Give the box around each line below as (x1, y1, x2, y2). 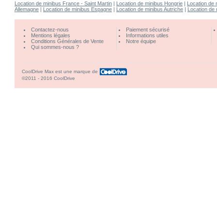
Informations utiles (126, 32, 169, 38)
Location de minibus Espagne (43, 6, 112, 12)
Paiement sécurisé (126, 27, 170, 32)
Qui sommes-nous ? (31, 44, 79, 50)
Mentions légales (31, 32, 70, 38)
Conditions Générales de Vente (31, 38, 104, 44)
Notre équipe (126, 38, 156, 44)
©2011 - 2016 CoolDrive (22, 76, 75, 81)
